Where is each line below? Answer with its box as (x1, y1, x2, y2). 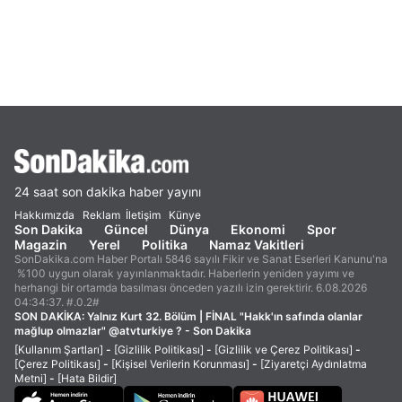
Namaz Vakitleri (209, 237, 304, 252)
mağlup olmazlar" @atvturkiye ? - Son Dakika (14, 324, 251, 337)
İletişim (126, 208, 161, 222)
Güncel (104, 222, 148, 237)
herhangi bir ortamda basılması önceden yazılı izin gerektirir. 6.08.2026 (14, 281, 367, 294)
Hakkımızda (14, 208, 74, 222)
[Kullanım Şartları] (14, 343, 103, 356)
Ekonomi (231, 222, 285, 237)
